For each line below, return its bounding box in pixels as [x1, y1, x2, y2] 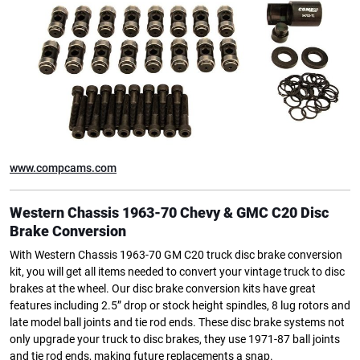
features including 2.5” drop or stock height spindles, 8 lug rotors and [10, 298, 350, 313]
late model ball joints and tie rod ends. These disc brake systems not [10, 315, 345, 329]
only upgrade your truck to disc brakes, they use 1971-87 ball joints [10, 332, 340, 346]
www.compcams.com [10, 161, 117, 175]
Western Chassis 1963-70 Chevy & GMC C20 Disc [10, 203, 329, 221]
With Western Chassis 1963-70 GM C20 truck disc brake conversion [10, 247, 342, 262]
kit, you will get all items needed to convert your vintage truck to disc [10, 264, 345, 279]
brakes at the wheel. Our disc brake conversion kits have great [10, 281, 316, 296]
